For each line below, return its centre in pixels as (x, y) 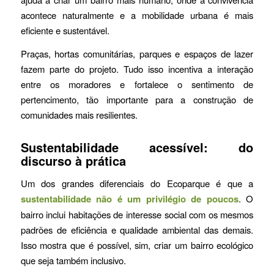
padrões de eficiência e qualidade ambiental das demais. (137, 229)
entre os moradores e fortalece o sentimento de (137, 84)
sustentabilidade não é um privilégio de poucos (129, 198)
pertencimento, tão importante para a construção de (137, 99)
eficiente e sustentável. (65, 31)
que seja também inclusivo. (73, 260)
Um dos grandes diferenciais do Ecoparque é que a (137, 183)
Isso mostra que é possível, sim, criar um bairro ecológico (137, 245)
